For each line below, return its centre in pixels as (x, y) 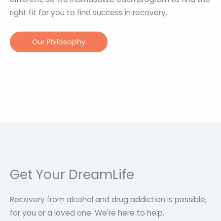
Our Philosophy (59, 42)
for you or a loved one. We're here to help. (87, 213)
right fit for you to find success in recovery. (89, 13)
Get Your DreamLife (72, 174)
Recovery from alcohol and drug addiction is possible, (108, 199)
